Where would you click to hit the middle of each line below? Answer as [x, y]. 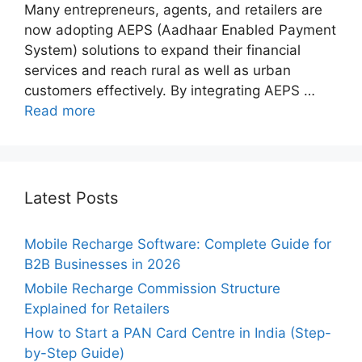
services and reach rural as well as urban [158, 71]
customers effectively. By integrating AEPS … [170, 91]
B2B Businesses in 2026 [103, 265]
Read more [60, 111]
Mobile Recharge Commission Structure [152, 289]
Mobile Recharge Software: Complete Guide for [178, 244]
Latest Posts [71, 198]
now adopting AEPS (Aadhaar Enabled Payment [180, 30]
